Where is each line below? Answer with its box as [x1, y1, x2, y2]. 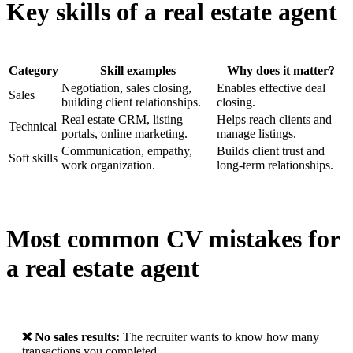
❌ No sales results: [22, 330, 120, 344]
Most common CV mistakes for [6, 224, 340, 253]
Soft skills [9, 151, 58, 165]
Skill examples [99, 64, 176, 78]
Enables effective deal [217, 81, 325, 95]
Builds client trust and [217, 144, 325, 158]
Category [9, 64, 58, 78]
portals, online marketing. [61, 127, 188, 141]
